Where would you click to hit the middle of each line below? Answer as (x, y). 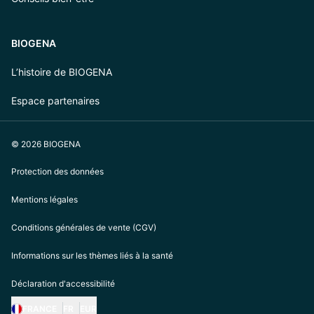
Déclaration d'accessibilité (63, 284)
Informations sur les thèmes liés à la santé (92, 255)
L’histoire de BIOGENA (62, 72)
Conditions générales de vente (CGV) (84, 227)
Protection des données (57, 171)
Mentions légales (45, 199)
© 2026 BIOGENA (46, 144)
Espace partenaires (55, 101)
